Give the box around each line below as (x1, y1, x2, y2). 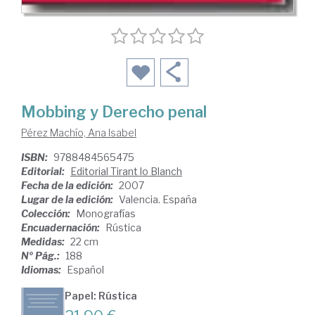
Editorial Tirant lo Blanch (70, 165, 182, 177)
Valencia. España (119, 193, 197, 205)
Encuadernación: (21, 221, 102, 233)
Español (67, 264, 104, 276)
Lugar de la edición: (21, 193, 115, 205)
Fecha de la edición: (21, 179, 115, 191)
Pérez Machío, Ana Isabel (21, 127, 136, 139)
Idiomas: (21, 264, 63, 276)
